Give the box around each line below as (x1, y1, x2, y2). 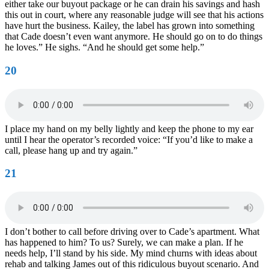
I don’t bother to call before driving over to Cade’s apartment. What (5, 226, 259, 237)
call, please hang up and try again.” (5, 145, 138, 156)
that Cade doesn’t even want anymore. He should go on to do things (5, 31, 262, 42)
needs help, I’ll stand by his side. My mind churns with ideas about (5, 248, 257, 259)
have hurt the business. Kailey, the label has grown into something (5, 20, 255, 31)
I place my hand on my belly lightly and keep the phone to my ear (5, 123, 253, 134)
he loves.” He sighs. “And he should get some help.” (5, 42, 204, 53)
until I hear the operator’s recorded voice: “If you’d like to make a (5, 134, 253, 145)
